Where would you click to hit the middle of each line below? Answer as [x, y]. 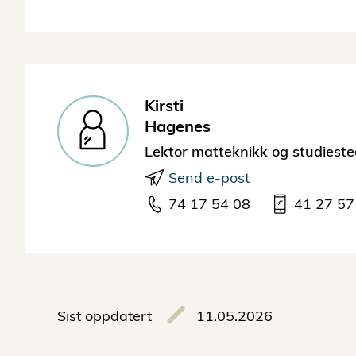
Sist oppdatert [104, 316]
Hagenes [178, 126]
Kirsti [164, 106]
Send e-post [209, 178]
